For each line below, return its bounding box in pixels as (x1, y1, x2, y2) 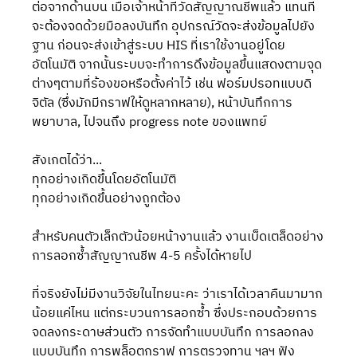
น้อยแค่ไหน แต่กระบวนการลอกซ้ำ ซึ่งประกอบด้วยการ (32, 303, 318, 324)
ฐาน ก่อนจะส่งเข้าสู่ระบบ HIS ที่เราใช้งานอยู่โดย (32, 35, 286, 57)
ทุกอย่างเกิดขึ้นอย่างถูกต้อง (32, 188, 182, 210)
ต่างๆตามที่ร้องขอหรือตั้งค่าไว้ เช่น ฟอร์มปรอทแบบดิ (32, 73, 312, 95)
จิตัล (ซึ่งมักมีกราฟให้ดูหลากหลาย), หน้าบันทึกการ (32, 92, 293, 114)
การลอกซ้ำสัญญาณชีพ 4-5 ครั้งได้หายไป (32, 245, 256, 267)
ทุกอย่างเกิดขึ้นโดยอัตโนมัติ (32, 169, 177, 190)
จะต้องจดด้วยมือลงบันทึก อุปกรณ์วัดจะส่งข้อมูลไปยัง (32, 16, 316, 37)
